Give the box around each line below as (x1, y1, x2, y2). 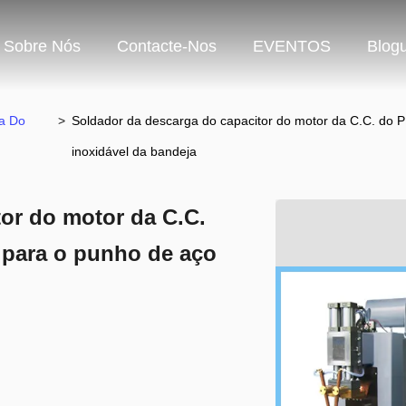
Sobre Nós (4, 37, 81, 56)
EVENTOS (253, 37, 331, 56)
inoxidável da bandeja (72, 144, 198, 159)
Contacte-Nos (117, 37, 217, 56)
